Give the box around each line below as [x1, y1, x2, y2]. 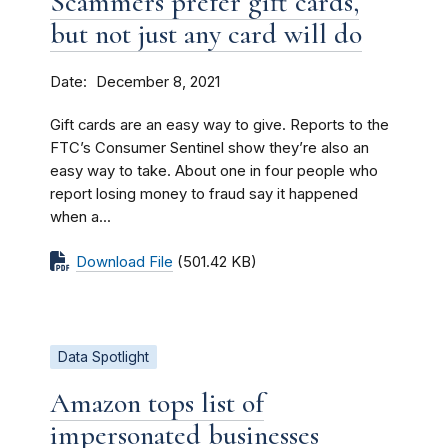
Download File [76, 252, 173, 271]
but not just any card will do [50, 16, 362, 51]
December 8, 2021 [96, 72, 220, 91]
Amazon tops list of [50, 385, 264, 420]
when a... [50, 207, 111, 226]
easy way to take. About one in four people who [50, 161, 378, 180]
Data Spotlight [58, 348, 149, 365]
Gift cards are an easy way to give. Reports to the [50, 115, 389, 134]
